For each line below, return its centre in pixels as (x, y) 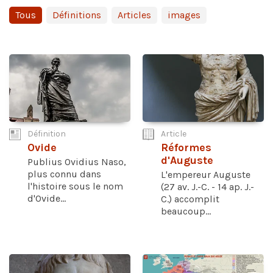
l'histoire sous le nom (75, 186)
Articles (134, 15)
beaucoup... (186, 211)
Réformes (186, 148)
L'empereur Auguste (206, 175)
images (184, 15)
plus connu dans (64, 174)
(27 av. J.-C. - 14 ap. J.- (207, 187)
